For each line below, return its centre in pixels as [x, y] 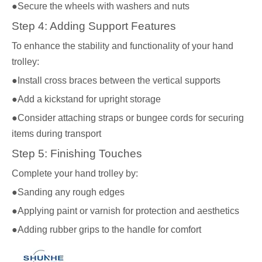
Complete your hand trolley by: [75, 173]
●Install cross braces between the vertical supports [116, 80]
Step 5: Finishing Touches [77, 154]
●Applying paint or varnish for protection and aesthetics [125, 211]
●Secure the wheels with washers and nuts [101, 6]
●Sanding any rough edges [68, 192]
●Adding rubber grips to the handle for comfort [106, 230]
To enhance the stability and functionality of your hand [123, 46]
